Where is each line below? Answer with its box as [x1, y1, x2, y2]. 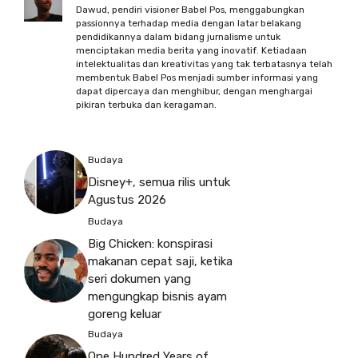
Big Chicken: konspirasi [88, 237, 213, 252]
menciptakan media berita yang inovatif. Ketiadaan [76, 45, 307, 56]
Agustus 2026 [88, 192, 166, 207]
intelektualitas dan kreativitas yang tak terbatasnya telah [76, 58, 332, 70]
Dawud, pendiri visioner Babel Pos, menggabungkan [76, 4, 304, 15]
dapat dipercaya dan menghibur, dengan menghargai [76, 86, 312, 97]
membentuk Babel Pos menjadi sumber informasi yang [76, 72, 318, 83]
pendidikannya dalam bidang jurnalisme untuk [76, 31, 280, 42]
